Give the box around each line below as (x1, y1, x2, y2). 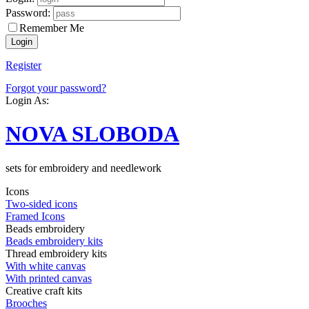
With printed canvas (6, 272, 92, 284)
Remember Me (19, 21, 84, 34)
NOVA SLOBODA (6, 121, 179, 147)
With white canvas (6, 259, 86, 272)
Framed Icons (6, 210, 65, 222)
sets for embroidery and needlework (6, 161, 161, 174)
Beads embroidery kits (6, 235, 103, 247)
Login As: (6, 94, 49, 106)
